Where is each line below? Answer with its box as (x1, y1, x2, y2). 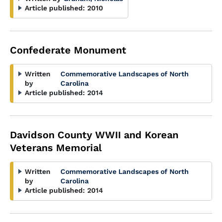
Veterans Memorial (10, 142, 102, 154)
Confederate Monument (10, 44, 126, 56)
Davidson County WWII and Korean (10, 129, 178, 141)
